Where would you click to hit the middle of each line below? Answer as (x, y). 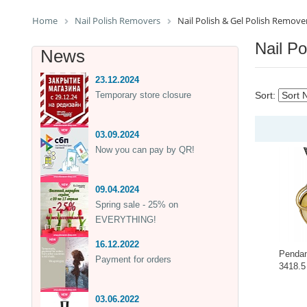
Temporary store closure (143, 95)
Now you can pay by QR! (145, 149)
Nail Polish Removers (118, 21)
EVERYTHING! (126, 219)
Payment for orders (133, 259)
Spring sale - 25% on (137, 204)
